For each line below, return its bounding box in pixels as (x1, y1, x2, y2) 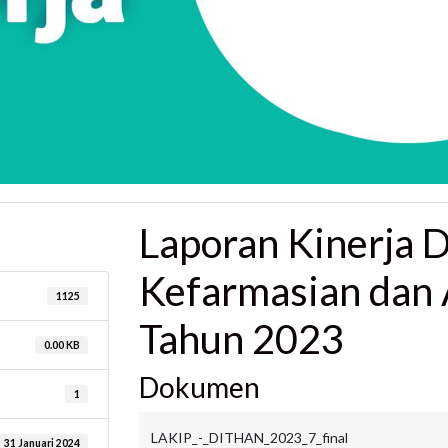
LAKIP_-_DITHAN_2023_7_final (151, 429, 348, 446)
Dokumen (139, 370, 260, 404)
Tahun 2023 (139, 315, 344, 363)
